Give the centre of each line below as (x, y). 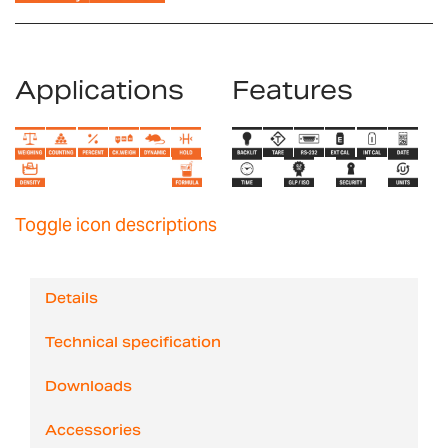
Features (292, 89)
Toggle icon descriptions (116, 224)
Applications (99, 89)
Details (71, 299)
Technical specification (133, 343)
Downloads (88, 387)
